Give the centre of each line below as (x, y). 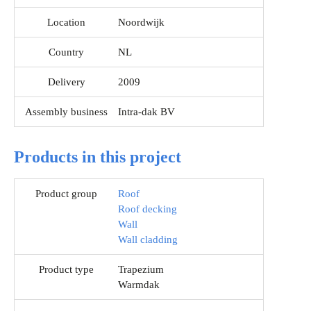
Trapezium (141, 270)
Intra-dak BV (146, 112)
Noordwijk (141, 23)
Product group (66, 194)
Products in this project (98, 157)
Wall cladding (148, 240)
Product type (66, 270)
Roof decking (148, 209)
